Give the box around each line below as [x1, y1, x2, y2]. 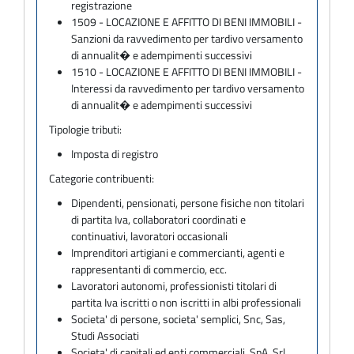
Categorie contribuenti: [49, 169, 154, 186]
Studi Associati [71, 326, 140, 344]
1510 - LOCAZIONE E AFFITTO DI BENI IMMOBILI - [71, 62, 303, 80]
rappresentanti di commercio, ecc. [71, 260, 228, 277]
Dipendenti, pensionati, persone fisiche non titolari [71, 194, 305, 211]
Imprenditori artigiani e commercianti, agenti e [71, 243, 285, 261]
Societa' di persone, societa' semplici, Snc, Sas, [71, 310, 286, 327]
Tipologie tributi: [49, 120, 122, 137]
